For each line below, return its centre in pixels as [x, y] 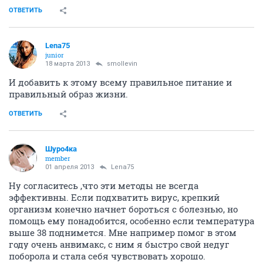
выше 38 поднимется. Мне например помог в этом [123, 232]
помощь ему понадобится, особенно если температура [131, 221]
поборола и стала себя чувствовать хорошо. [107, 256]
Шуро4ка [61, 149]
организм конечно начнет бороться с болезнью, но [123, 209]
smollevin [122, 64]
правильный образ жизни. [68, 94]
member [58, 158]
